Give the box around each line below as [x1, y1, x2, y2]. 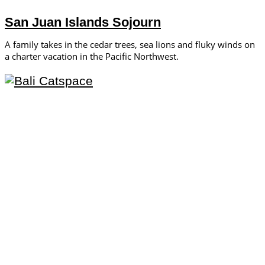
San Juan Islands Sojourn [5, 15, 161, 30]
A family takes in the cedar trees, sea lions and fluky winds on [5, 38, 255, 51]
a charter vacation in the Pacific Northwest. [5, 50, 179, 63]
